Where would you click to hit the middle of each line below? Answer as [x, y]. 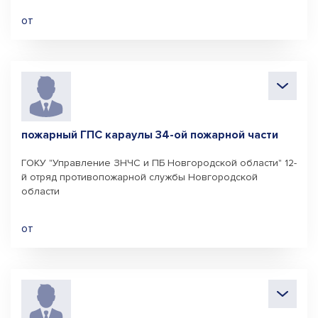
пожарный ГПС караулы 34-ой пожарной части [150, 135]
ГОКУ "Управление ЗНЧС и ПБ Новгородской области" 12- [159, 163]
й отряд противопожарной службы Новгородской [139, 177]
